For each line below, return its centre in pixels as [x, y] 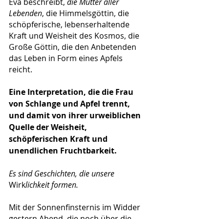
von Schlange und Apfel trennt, [70, 103]
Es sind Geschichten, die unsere [63, 173]
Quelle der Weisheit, [49, 127]
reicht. [21, 69]
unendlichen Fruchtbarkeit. [63, 150]
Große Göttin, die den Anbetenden [74, 47]
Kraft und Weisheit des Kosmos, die [75, 35]
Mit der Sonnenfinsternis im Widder [76, 207]
